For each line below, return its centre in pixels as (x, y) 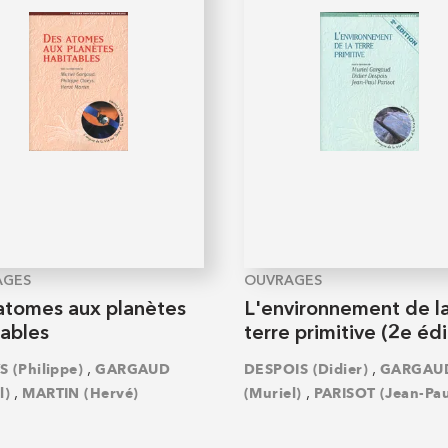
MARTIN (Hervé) (80, 394)
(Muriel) (273, 394)
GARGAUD (133, 370)
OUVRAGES (283, 280)
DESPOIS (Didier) (306, 370)
